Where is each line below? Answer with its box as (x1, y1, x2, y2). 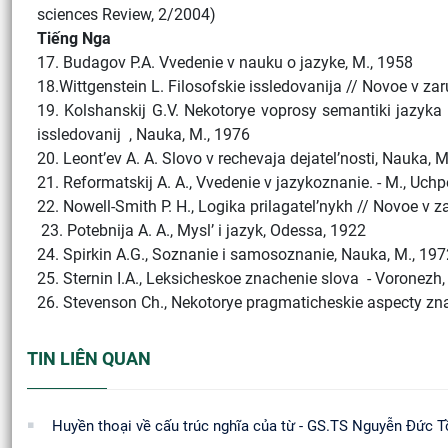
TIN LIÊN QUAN (27, 348, 151, 369)
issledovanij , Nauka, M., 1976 (37, 125, 250, 144)
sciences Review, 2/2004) (37, 5, 216, 24)
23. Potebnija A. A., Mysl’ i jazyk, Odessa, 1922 (37, 221, 366, 240)
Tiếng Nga (37, 29, 111, 48)
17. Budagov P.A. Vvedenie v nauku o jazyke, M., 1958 (37, 53, 413, 72)
